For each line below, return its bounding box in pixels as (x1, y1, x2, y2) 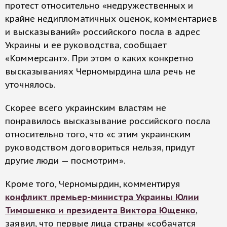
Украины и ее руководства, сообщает (5, 40, 167, 51)
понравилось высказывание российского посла (5, 116, 210, 127)
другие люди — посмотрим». (5, 155, 126, 166)
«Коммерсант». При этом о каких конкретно (5, 53, 194, 64)
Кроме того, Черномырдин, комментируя (5, 178, 180, 190)
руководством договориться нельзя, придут (5, 142, 195, 153)
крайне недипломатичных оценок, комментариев (5, 13, 217, 24)
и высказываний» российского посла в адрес (5, 26, 200, 37)
